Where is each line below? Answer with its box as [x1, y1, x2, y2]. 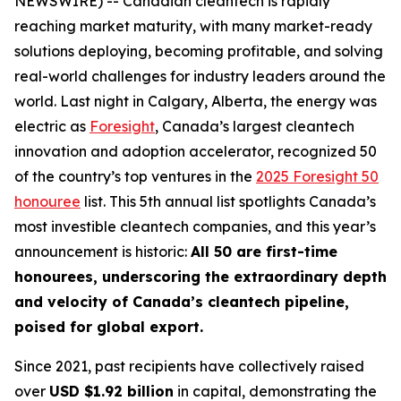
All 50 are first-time [191, 243, 337, 260]
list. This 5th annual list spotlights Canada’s [81, 192, 376, 210]
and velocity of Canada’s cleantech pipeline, [14, 293, 349, 311]
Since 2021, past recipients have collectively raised [14, 357, 364, 375]
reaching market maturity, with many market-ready [14, 17, 372, 35]
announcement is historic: [14, 243, 191, 260]
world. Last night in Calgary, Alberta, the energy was [14, 92, 377, 110]
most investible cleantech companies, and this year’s [14, 218, 376, 235]
